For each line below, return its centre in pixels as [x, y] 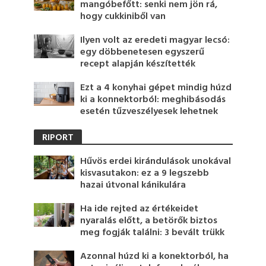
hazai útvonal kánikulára [133, 186]
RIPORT [58, 138]
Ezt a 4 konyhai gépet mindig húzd [156, 88]
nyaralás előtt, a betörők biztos [149, 221]
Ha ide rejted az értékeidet [140, 209]
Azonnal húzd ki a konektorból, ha [155, 257]
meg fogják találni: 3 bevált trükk [153, 233]
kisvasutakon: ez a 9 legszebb [145, 174]
